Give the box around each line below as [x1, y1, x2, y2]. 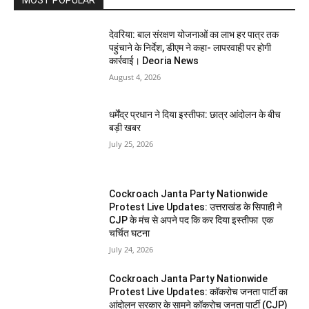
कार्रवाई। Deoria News [109, 55, 199, 66]
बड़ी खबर [109, 121, 141, 133]
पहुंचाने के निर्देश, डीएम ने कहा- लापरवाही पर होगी [109, 42, 272, 53]
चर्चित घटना [109, 228, 150, 239]
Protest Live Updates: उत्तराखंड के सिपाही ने [109, 201, 283, 213]
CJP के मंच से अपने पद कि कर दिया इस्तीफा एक [109, 215, 274, 226]
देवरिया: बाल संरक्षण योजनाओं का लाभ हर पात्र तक [109, 29, 279, 40]
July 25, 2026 [109, 138, 154, 149]
